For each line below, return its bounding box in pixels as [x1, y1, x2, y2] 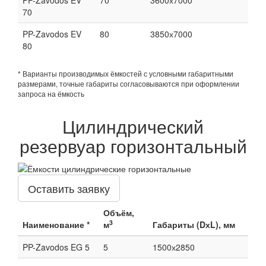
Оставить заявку [28, 180, 110, 196]
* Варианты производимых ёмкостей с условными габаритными [18, 68, 233, 78]
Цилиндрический [62, 113, 204, 139]
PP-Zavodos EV [23, 27, 81, 40]
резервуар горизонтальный [19, 132, 247, 159]
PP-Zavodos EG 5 [23, 240, 90, 253]
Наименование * [23, 218, 90, 230]
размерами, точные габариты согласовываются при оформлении [18, 78, 239, 88]
